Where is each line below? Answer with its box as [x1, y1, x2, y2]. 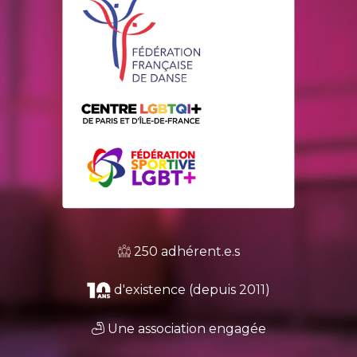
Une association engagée [104, 320, 266, 336]
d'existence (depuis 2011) [110, 281, 270, 297]
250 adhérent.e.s [130, 243, 240, 259]
